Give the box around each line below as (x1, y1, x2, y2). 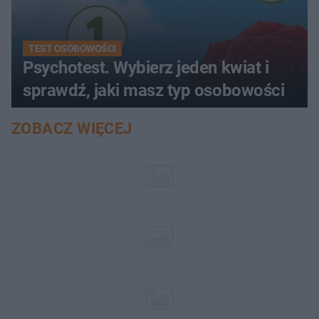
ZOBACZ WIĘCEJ (11, 120, 132, 138)
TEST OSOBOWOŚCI (28, 43, 116, 55)
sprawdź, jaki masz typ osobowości (23, 80, 285, 101)
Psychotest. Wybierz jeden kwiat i (23, 58, 269, 78)
